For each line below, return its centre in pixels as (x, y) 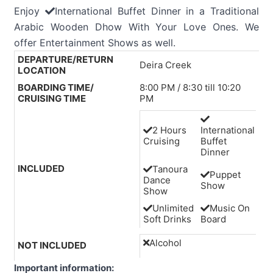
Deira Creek (165, 65)
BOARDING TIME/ (55, 87)
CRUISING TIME (51, 98)
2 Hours (169, 130)
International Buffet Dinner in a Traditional (157, 11)
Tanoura (170, 169)
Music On (229, 208)
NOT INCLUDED (52, 245)
